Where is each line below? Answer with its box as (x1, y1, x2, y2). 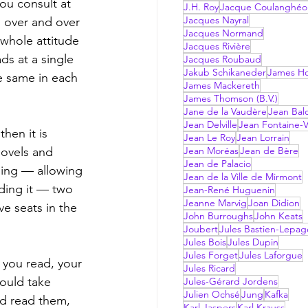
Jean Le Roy (184, 131, 235, 144)
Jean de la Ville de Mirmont (184, 170, 302, 184)
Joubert (184, 223, 218, 236)
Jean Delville (184, 118, 237, 131)
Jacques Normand (184, 27, 263, 40)
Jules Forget (184, 249, 238, 262)
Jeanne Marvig (184, 197, 247, 210)
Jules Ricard (184, 262, 235, 275)
